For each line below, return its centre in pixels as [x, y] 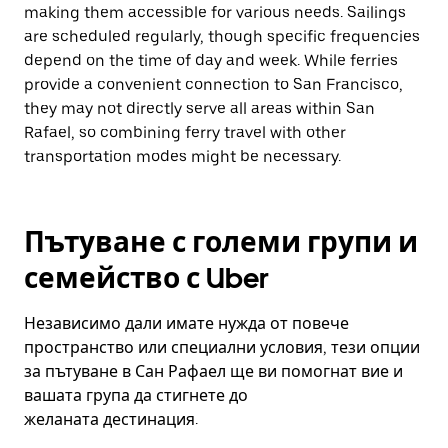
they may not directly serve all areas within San [199, 108]
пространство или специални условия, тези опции [222, 347]
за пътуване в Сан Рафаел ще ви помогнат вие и [213, 371]
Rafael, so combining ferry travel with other [185, 132]
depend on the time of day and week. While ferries [211, 60]
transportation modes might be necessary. [182, 156]
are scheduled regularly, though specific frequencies [222, 36]
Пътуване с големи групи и [221, 242]
